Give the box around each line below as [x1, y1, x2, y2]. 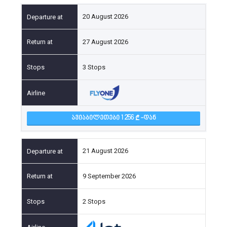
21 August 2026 [83, 147, 128, 155]
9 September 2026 [83, 172, 136, 180]
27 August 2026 [83, 37, 128, 46]
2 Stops [83, 197, 105, 205]
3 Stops [83, 63, 105, 71]
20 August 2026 [83, 13, 128, 20]
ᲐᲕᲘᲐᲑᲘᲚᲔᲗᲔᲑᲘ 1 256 [71, 114, 135, 122]
